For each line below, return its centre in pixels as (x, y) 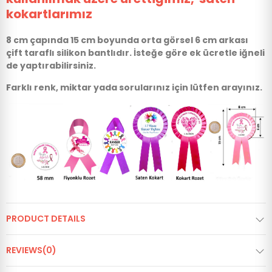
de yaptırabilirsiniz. (51, 66)
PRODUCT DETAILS (46, 219)
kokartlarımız (49, 14)
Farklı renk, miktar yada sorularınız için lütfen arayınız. (134, 88)
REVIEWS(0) (31, 250)
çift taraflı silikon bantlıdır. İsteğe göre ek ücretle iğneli (135, 53)
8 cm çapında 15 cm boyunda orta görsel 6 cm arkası (127, 40)
